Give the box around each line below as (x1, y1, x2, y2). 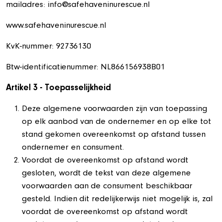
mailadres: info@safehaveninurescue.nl (6, 1, 150, 10)
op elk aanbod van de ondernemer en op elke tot (22, 118, 211, 127)
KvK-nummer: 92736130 (6, 43, 92, 52)
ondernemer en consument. (22, 144, 124, 153)
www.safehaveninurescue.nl (6, 22, 107, 31)
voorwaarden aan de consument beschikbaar (22, 182, 192, 191)
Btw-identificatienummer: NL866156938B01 (6, 63, 165, 72)
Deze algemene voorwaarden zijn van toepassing (22, 105, 207, 114)
